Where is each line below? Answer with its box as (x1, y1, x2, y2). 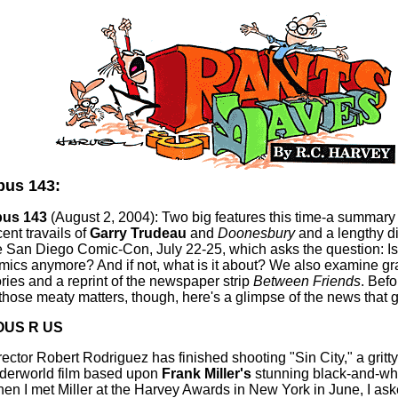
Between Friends (252, 274, 361, 289)
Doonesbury (217, 226, 298, 241)
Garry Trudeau (85, 226, 190, 241)
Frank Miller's (157, 366, 255, 381)
